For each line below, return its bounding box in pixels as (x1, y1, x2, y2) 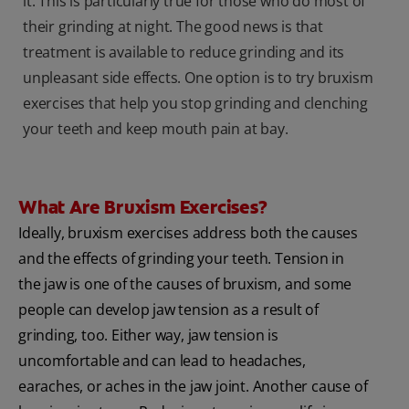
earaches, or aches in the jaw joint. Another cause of (18, 376, 368, 397)
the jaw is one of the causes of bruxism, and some (18, 274, 352, 295)
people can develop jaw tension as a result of (18, 299, 319, 320)
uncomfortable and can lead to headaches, (18, 351, 306, 372)
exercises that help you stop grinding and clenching (23, 93, 368, 114)
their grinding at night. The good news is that (23, 16, 323, 37)
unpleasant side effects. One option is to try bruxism (23, 68, 373, 89)
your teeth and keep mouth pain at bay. (23, 119, 288, 140)
